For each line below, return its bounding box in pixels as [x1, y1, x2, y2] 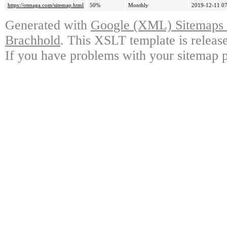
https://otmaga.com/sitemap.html [8, 2, 84, 9]
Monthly [128, 2, 148, 9]
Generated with [5, 18, 91, 33]
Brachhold [5, 33, 60, 48]
